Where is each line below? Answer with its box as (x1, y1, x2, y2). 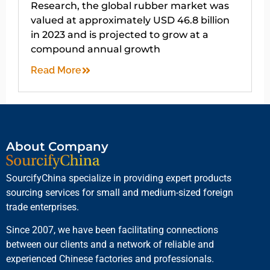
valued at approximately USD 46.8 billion (31, 14, 230, 26)
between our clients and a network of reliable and (6, 239, 214, 251)
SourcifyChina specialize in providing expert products (6, 172, 231, 184)
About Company (6, 139, 108, 154)
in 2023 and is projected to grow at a (31, 28, 209, 40)
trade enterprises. (6, 201, 79, 213)
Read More (31, 64, 81, 77)
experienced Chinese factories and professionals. (6, 253, 214, 265)
